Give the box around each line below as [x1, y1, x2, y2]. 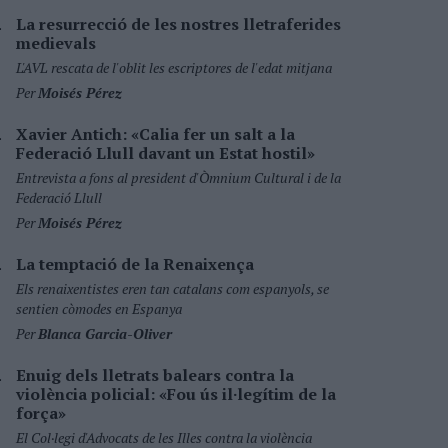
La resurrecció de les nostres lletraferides [16, 13, 341, 35]
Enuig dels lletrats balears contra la [16, 364, 294, 386]
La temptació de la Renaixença [16, 253, 254, 275]
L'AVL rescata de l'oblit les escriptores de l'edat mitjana [16, 58, 332, 77]
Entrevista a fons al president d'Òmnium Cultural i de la [16, 168, 341, 187]
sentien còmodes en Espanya [16, 299, 182, 318]
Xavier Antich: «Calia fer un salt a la [16, 123, 295, 145]
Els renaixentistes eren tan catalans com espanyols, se [16, 279, 329, 298]
